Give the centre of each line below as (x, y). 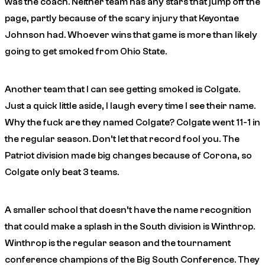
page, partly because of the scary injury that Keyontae (122, 18)
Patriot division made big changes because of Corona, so (128, 155)
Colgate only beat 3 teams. (62, 172)
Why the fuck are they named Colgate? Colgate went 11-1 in (132, 122)
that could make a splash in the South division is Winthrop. (130, 226)
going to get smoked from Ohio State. (86, 51)
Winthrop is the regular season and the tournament (118, 243)
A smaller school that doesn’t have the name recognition (128, 210)
